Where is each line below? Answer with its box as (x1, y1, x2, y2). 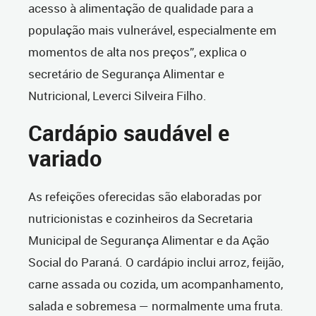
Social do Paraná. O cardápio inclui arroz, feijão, (28, 254, 284, 271)
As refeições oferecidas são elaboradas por (28, 188, 262, 205)
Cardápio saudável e (28, 119, 229, 148)
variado (28, 144, 102, 174)
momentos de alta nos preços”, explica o (28, 44, 247, 61)
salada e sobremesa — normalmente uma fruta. (28, 298, 284, 315)
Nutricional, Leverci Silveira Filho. (28, 87, 212, 104)
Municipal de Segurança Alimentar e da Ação (28, 232, 269, 249)
